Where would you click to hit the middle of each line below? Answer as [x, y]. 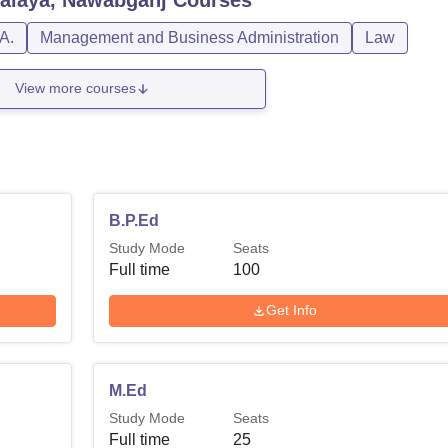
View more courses [76, 88]
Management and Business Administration [189, 37]
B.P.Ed [134, 220]
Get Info [292, 310]
